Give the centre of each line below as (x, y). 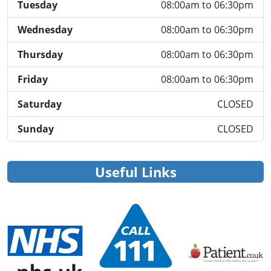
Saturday (40, 104)
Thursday (40, 55)
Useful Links (135, 172)
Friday (33, 80)
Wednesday (45, 30)
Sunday (36, 129)
